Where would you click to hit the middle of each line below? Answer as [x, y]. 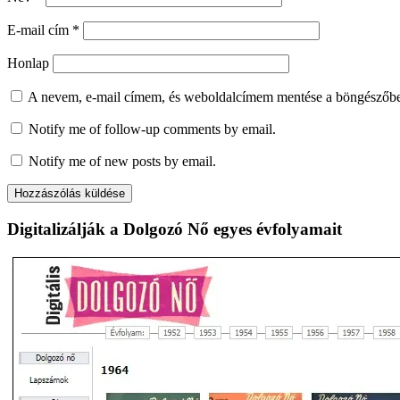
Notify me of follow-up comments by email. [152, 129]
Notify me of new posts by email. [122, 161]
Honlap [28, 62]
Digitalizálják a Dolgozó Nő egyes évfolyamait [175, 229]
